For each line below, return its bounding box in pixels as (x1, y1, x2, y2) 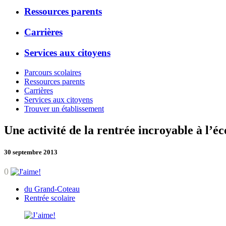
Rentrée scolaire (24, 193, 75, 202)
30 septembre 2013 (4, 148, 58, 156)
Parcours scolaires (24, 68, 81, 77)
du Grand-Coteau (24, 184, 80, 193)
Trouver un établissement (24, 104, 104, 113)
